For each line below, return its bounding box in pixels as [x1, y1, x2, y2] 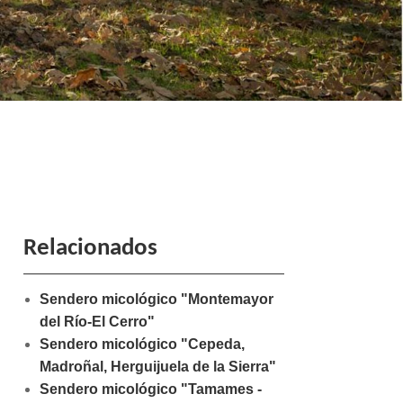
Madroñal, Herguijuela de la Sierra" [39, 358, 276, 374]
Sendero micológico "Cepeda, [39, 336, 245, 352]
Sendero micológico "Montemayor [39, 291, 273, 307]
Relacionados [23, 236, 157, 261]
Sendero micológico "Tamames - [39, 381, 262, 397]
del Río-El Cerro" [39, 313, 155, 329]
